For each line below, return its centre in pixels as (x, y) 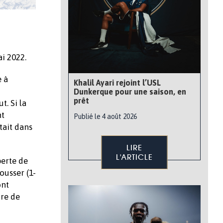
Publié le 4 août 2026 (105, 116)
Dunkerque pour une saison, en (130, 92)
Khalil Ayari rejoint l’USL (117, 83)
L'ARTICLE (134, 157)
